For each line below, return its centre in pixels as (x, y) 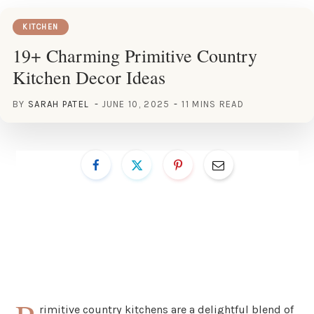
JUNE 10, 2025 (136, 104)
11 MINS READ (213, 104)
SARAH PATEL (59, 104)
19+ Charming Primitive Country (135, 55)
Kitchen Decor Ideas (89, 77)
